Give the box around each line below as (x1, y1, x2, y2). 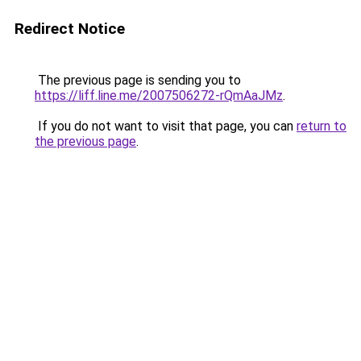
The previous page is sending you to (35, 73, 241, 88)
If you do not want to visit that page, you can (35, 118, 297, 134)
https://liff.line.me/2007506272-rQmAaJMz (35, 88, 283, 103)
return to (297, 118, 346, 134)
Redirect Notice (15, 19, 125, 38)
